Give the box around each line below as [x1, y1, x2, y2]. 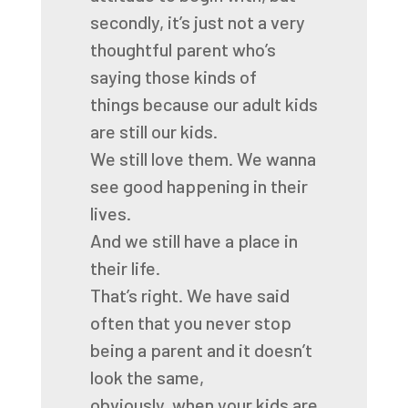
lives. [89, 202, 131, 224]
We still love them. [89, 148, 233, 169]
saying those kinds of [89, 66, 257, 87]
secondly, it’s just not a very [89, 11, 305, 33]
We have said [186, 284, 290, 306]
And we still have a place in [89, 229, 298, 251]
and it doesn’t [206, 339, 312, 361]
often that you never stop [89, 311, 291, 333]
